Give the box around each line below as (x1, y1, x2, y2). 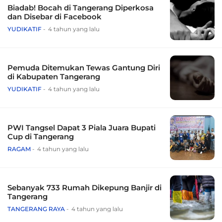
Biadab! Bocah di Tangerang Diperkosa (7, 3, 154, 13)
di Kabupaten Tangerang (7, 72, 100, 82)
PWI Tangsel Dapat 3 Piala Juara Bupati (7, 123, 156, 133)
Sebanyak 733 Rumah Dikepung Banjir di (7, 183, 162, 193)
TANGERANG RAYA (7, 205, 65, 213)
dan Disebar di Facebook (7, 12, 102, 22)
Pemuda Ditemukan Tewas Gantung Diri (7, 63, 160, 73)
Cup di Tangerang (7, 132, 74, 142)
